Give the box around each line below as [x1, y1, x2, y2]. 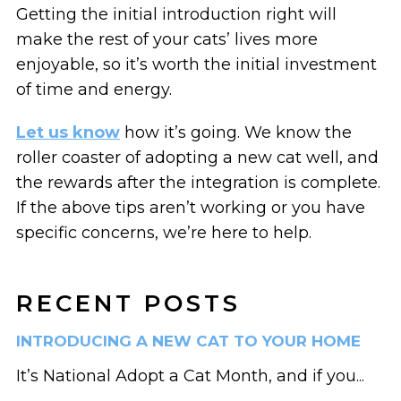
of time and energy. [15, 79, 172, 99]
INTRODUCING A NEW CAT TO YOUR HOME [15, 331, 361, 350]
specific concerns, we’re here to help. [15, 222, 311, 243]
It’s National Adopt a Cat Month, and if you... [15, 365, 364, 386]
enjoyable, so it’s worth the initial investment [15, 54, 377, 74]
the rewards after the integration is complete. [15, 172, 380, 192]
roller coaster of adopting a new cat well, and [15, 147, 379, 167]
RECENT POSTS [15, 288, 241, 318]
